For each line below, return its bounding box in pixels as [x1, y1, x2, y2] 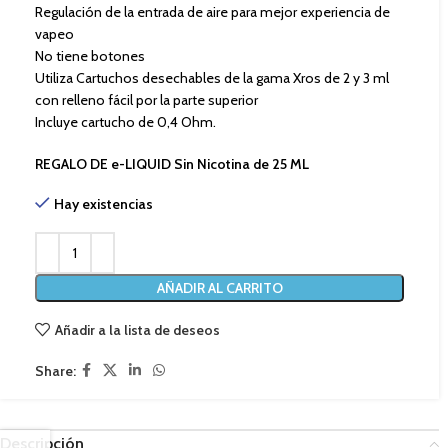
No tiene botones [35, 47, 145, 65]
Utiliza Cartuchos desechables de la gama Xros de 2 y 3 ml [35, 69, 389, 87]
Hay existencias [54, 195, 153, 213]
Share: [35, 361, 76, 380]
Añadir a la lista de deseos [54, 320, 220, 339]
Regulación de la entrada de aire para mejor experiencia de [35, 3, 390, 21]
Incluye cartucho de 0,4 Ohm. [35, 113, 216, 131]
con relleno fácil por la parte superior [35, 91, 258, 109]
